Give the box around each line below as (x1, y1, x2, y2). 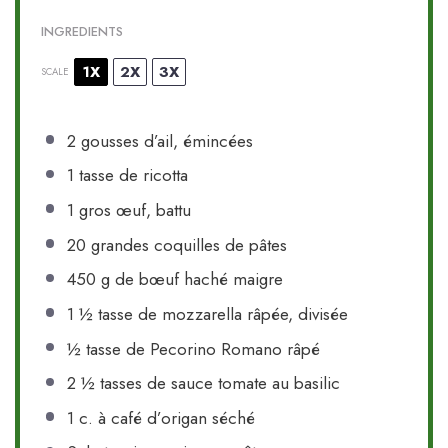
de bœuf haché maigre (109, 267, 283, 292)
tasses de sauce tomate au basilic (94, 371, 340, 396)
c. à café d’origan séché (73, 405, 255, 430)
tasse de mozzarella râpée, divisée (92, 301, 348, 326)
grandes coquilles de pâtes (85, 232, 287, 257)
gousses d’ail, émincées (75, 128, 253, 153)
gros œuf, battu (73, 198, 191, 223)
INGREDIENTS (41, 22, 124, 42)
